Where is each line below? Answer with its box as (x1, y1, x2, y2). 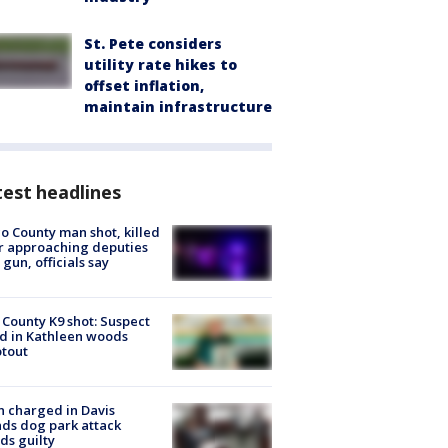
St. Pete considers (84, 33, 222, 53)
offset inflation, (84, 75, 204, 95)
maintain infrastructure (84, 96, 272, 116)
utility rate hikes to (84, 54, 237, 74)
